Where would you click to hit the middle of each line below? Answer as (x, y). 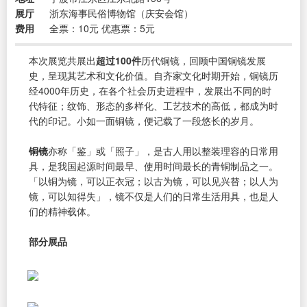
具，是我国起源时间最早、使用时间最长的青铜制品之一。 (153, 165)
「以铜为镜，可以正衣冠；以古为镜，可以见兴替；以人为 (153, 181)
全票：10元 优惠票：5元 (102, 28)
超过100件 (119, 60)
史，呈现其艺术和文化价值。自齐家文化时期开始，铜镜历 (153, 75)
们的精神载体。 (62, 211)
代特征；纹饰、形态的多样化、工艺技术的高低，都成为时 (153, 105)
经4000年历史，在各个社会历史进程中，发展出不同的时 (150, 90)
